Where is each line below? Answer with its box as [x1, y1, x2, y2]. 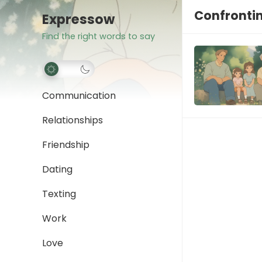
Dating [42, 163, 73, 176]
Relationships [42, 113, 103, 127]
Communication [42, 89, 116, 102]
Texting [42, 187, 76, 201]
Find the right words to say [42, 30, 155, 42]
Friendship [42, 138, 89, 151]
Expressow [42, 10, 115, 29]
